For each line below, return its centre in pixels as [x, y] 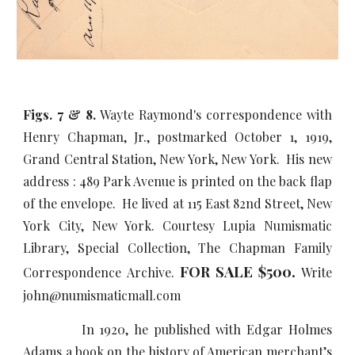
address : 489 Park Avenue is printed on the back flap [177, 181]
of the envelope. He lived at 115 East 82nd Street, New [177, 203]
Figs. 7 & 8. [62, 115]
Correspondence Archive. [101, 272]
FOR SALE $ [223, 271]
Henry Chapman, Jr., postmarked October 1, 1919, [177, 137]
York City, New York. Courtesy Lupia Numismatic [177, 225]
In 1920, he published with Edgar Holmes [177, 329]
